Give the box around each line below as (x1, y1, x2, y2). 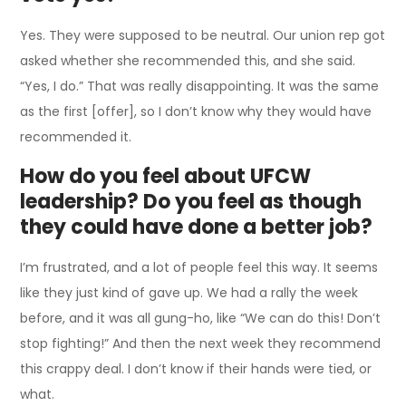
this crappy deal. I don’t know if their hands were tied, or (20, 360, 372, 379)
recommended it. (20, 128, 132, 147)
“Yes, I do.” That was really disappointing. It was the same (20, 77, 380, 96)
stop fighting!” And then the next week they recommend (20, 334, 382, 353)
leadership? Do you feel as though (20, 188, 362, 217)
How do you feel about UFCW (20, 162, 312, 191)
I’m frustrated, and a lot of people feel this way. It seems (20, 258, 379, 277)
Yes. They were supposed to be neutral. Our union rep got (20, 26, 386, 45)
